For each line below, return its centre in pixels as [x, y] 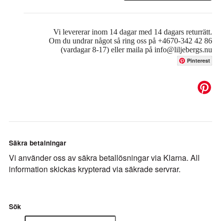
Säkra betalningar [37, 143]
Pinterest [199, 60]
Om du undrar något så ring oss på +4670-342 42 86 [130, 41]
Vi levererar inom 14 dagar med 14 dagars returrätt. [133, 32]
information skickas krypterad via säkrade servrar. [95, 169]
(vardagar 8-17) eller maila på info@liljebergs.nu [136, 50]
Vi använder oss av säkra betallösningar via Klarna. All [104, 158]
